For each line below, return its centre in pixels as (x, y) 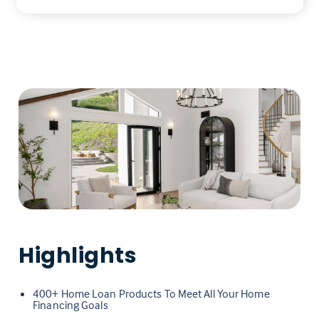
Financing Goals (70, 305)
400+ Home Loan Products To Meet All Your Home (151, 294)
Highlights (78, 256)
